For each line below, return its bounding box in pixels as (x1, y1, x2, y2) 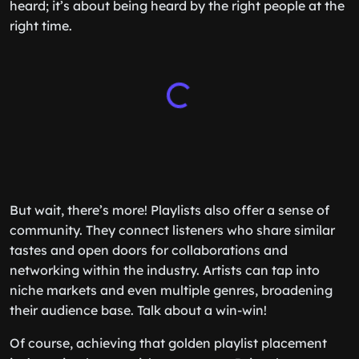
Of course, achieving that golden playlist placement (10, 335, 327, 351)
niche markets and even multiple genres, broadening (10, 282, 333, 298)
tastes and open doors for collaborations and (10, 242, 288, 258)
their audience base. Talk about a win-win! (10, 302, 267, 318)
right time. (10, 18, 72, 34)
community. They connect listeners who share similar (10, 222, 335, 238)
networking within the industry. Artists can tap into (10, 262, 320, 278)
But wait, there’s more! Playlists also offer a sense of (10, 202, 329, 218)
